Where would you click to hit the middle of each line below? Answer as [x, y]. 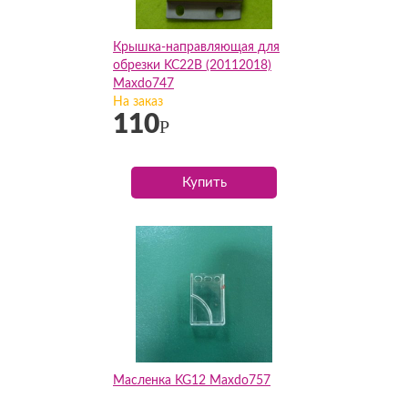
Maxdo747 [143, 84]
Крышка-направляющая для [196, 47]
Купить [204, 183]
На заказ [138, 102]
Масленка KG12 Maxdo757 [192, 381]
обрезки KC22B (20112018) [192, 66]
